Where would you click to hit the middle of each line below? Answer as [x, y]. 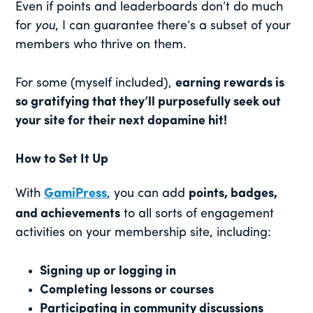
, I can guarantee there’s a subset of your [173, 26]
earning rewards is [230, 83]
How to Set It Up [62, 159]
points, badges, [233, 194]
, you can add [148, 194]
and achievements [68, 214]
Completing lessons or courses [127, 290]
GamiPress [76, 194]
